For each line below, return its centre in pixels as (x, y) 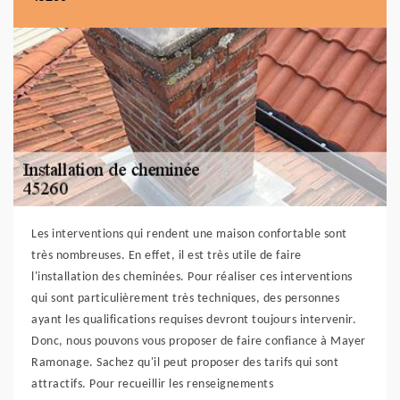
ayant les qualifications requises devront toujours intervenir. (194, 320)
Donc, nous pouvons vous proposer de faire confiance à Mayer (199, 342)
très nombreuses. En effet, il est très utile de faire (167, 256)
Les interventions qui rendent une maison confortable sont (189, 234)
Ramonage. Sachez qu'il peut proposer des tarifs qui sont (185, 363)
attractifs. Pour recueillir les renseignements (152, 384)
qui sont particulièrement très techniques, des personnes (185, 299)
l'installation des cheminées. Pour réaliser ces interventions (192, 277)
